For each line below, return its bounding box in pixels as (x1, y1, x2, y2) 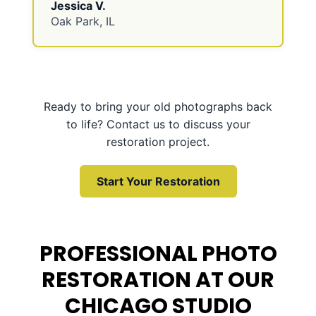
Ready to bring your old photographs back (44, 99, 272, 114)
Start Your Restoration (96, 174, 220, 188)
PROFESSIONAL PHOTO (39, 238, 277, 269)
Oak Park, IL (50, 14, 115, 29)
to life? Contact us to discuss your (66, 116, 250, 131)
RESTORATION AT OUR (42, 265, 274, 295)
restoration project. (107, 134, 209, 149)
